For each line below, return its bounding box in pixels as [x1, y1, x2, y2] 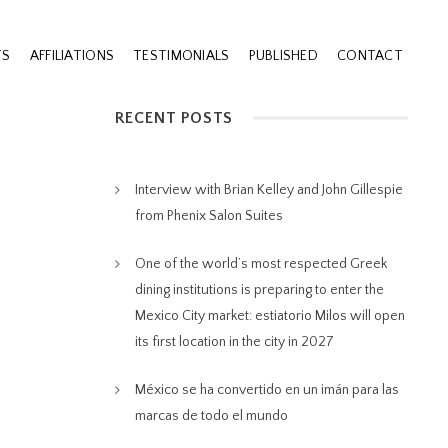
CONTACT [337, 48, 403, 64]
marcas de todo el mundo [134, 408, 288, 424]
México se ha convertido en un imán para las [134, 382, 399, 398]
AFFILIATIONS [29, 48, 115, 64]
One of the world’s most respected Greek [134, 256, 387, 272]
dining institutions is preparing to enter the [134, 282, 384, 298]
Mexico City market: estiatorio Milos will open [134, 308, 405, 324]
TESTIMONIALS [133, 48, 230, 64]
